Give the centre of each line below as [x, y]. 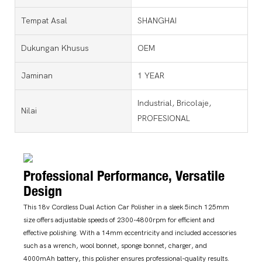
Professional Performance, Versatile [124, 175]
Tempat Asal [44, 20]
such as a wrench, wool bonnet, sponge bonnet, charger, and [115, 246]
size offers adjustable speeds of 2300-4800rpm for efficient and [119, 220]
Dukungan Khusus [55, 48]
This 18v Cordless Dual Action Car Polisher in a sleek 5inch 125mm [126, 207]
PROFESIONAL [163, 118]
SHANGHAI [157, 20]
